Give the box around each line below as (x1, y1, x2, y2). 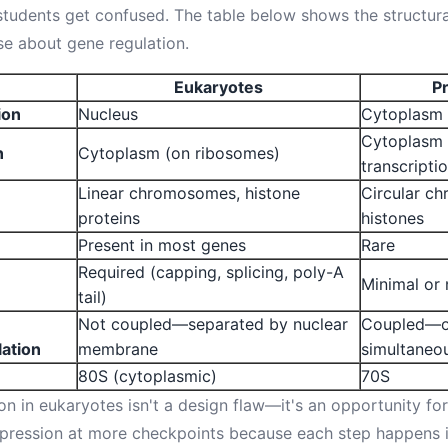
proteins (78, 208, 140, 228)
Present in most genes (78, 235, 246, 255)
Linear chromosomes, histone (78, 183, 300, 203)
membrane (78, 339, 158, 359)
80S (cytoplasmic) (78, 366, 217, 386)
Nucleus (78, 104, 138, 124)
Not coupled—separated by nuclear (78, 314, 348, 334)
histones (361, 208, 424, 228)
